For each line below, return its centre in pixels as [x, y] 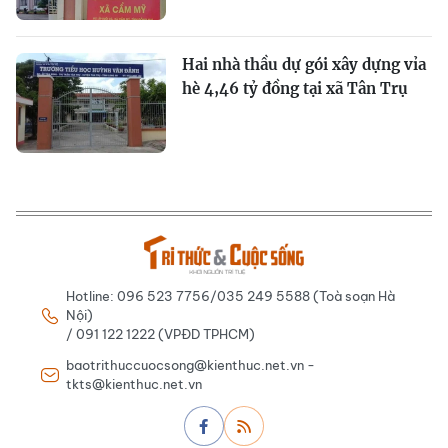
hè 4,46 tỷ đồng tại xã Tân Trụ [295, 89]
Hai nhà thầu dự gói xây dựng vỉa [304, 65]
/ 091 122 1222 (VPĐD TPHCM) [160, 334]
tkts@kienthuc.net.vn [134, 384]
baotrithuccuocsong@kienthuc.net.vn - [190, 365]
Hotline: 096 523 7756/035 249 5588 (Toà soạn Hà [230, 296]
